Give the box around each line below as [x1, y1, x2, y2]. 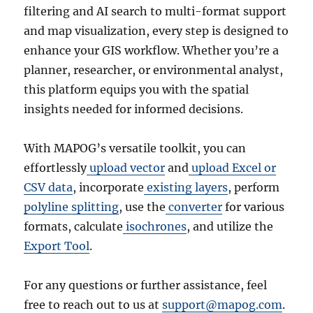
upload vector [87, 160, 166, 175]
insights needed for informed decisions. [24, 101, 244, 116]
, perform [228, 180, 280, 194]
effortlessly [24, 160, 87, 175]
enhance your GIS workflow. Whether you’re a [24, 43, 279, 57]
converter [166, 199, 223, 214]
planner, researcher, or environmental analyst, [24, 62, 284, 77]
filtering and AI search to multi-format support [24, 3, 287, 18]
